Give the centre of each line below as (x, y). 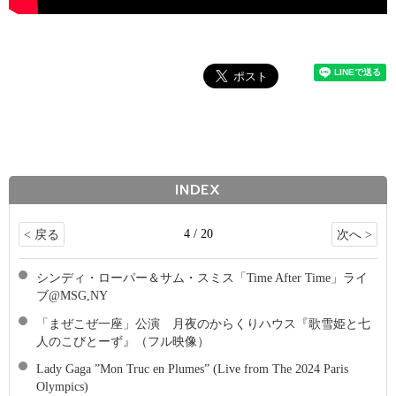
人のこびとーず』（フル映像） (123, 341)
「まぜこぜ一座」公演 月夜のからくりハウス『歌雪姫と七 (203, 323)
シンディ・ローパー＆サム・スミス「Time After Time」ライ (202, 278)
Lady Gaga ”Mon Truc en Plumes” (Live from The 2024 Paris (192, 369)
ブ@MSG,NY (72, 296)
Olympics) (62, 387)
